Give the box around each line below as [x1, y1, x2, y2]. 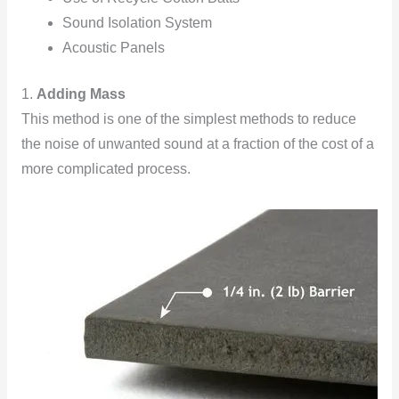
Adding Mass [36, 85, 126, 102]
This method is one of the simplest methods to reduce [20, 110, 356, 126]
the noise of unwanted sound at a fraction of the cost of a [20, 135, 374, 151]
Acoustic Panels [62, 40, 166, 56]
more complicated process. [20, 160, 191, 176]
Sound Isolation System [62, 15, 213, 31]
